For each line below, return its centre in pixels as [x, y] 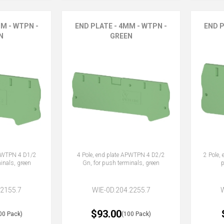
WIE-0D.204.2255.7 [121, 190]
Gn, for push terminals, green [121, 163]
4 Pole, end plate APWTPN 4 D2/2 [121, 155]
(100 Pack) [136, 214]
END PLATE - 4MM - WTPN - [121, 26]
